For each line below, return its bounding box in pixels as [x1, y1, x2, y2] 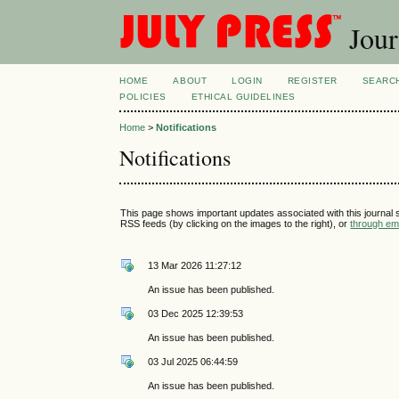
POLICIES [119, 92, 167, 102]
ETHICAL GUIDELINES [191, 92, 296, 102]
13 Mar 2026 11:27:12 [148, 259, 242, 271]
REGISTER [287, 76, 338, 85]
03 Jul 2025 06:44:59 [148, 355, 239, 367]
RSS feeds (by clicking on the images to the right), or [120, 217, 351, 229]
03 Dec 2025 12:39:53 [148, 307, 244, 319]
